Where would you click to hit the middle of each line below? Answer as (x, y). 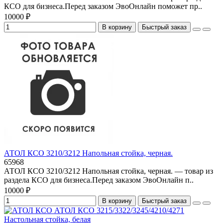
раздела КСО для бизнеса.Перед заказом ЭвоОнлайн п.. (99, 180)
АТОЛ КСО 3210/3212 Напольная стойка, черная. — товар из (109, 171)
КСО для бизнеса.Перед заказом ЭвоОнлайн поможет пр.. (103, 6)
